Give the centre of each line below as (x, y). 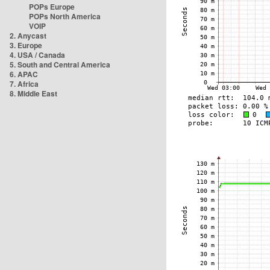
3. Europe (26, 45)
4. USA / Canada (37, 55)
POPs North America (65, 16)
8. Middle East (33, 93)
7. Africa (24, 84)
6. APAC (24, 74)
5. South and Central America (60, 64)
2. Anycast (28, 36)
